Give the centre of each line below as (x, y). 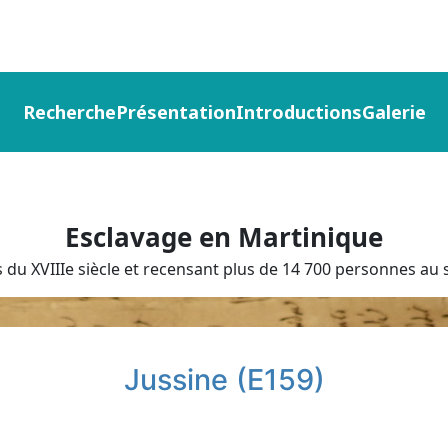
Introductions (298, 112)
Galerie (393, 112)
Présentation (175, 112)
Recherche (69, 112)
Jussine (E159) (224, 379)
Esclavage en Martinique (224, 237)
